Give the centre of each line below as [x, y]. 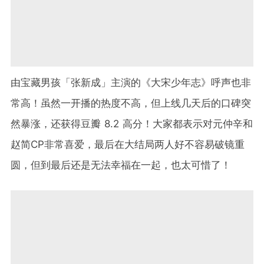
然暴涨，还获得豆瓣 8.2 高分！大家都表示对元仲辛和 [132, 124]
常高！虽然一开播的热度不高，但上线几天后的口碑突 [131, 103]
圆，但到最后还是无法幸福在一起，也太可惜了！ [121, 165]
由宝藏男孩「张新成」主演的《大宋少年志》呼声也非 [131, 83]
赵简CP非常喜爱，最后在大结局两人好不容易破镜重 [128, 145]
